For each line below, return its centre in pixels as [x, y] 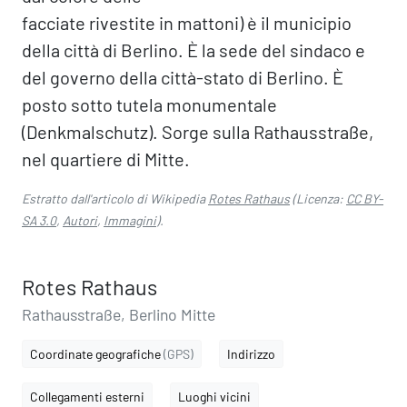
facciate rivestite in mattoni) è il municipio [187, 23]
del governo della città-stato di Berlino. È [183, 77]
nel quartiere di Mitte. [106, 159]
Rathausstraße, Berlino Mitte [119, 314]
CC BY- [365, 199]
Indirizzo [251, 354]
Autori [80, 220]
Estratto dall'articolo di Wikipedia [115, 199]
